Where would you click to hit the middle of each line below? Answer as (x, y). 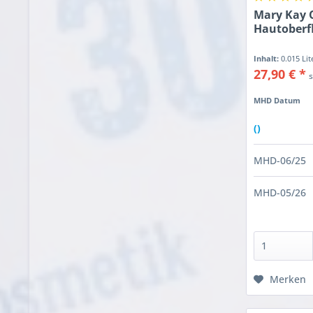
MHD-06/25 (280, 160)
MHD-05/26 (280, 192)
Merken (288, 279)
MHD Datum (277, 100)
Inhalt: (268, 58)
